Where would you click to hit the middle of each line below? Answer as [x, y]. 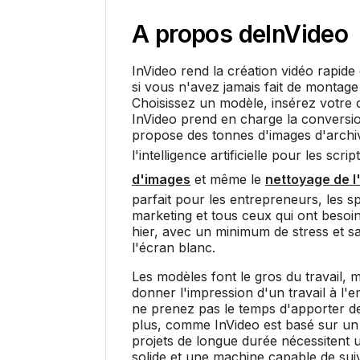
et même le [228, 179]
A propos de [199, 33]
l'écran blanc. [174, 247]
